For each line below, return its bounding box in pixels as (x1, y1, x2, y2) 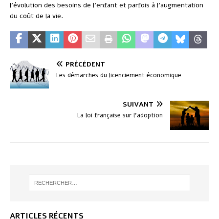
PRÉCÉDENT (66, 60, 105, 69)
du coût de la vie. (10, 11, 63, 21)
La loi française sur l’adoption (77, 110, 163, 120)
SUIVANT (123, 99, 153, 109)
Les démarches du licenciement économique (56, 71, 181, 80)
